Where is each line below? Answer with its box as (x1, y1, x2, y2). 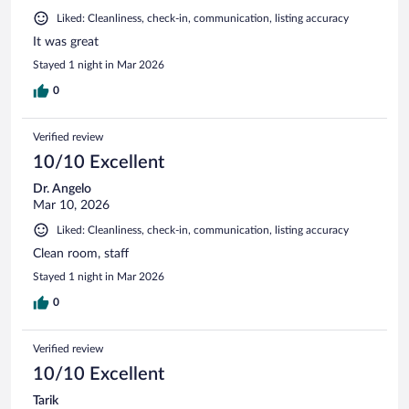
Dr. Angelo (33, 182, 91, 195)
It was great (33, 35, 99, 48)
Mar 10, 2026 (33, 198, 110, 212)
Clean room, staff (33, 246, 129, 260)
